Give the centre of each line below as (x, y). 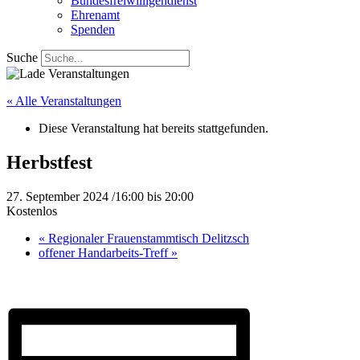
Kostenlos (32, 211)
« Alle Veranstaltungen (64, 101)
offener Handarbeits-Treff (105, 252)
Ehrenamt (95, 15)
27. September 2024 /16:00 (75, 196)
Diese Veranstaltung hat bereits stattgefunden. (153, 128)
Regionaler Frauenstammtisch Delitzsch (147, 238)
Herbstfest (49, 162)
